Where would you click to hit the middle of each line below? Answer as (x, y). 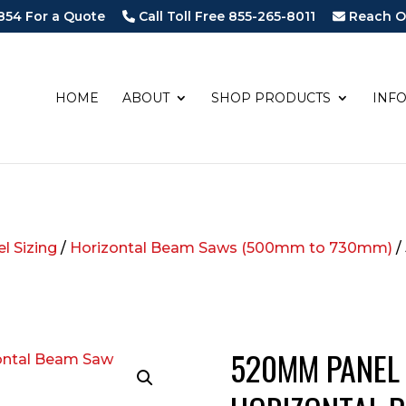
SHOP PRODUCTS (271, 98)
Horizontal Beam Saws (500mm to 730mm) (232, 247)
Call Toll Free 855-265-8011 (225, 17)
